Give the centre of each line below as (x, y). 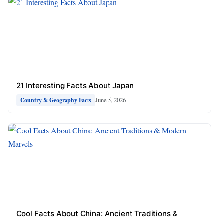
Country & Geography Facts (56, 100)
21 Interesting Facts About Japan (75, 85)
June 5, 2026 (110, 100)
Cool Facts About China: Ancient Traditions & (97, 213)
